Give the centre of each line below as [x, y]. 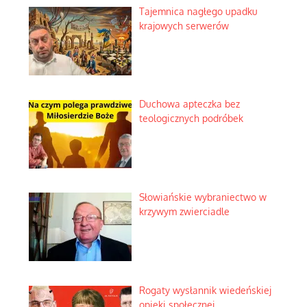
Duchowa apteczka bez [189, 104]
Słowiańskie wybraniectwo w [202, 197]
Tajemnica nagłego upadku [198, 11]
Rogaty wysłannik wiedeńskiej [205, 290]
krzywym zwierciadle [184, 212]
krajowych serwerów [184, 25]
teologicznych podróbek [191, 119]
